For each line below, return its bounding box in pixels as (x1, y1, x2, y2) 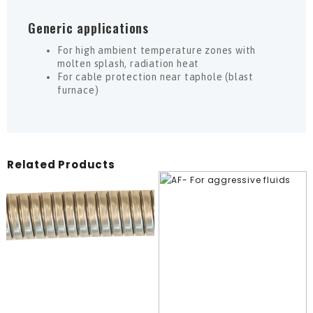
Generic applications (28, 18, 149, 37)
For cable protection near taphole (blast (57, 71, 254, 82)
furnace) (57, 84, 99, 96)
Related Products (7, 156, 115, 172)
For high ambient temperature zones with (57, 44, 256, 56)
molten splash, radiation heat (57, 57, 200, 69)
